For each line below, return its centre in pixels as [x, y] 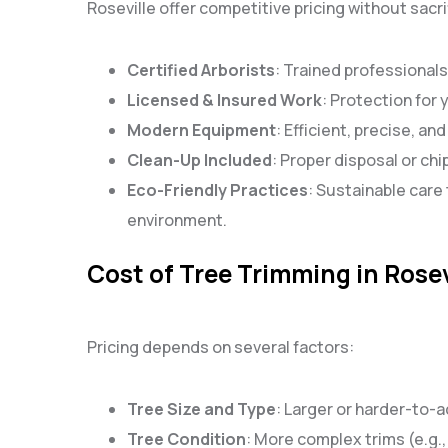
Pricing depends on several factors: [220, 346]
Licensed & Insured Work [224, 100]
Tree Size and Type [201, 408]
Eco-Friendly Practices [217, 190]
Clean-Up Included [199, 160]
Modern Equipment [201, 130]
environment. [177, 220]
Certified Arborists [201, 70]
